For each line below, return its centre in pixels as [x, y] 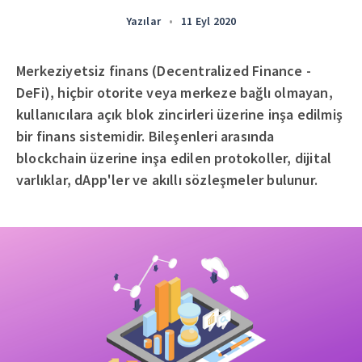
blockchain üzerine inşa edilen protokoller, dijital [174, 158]
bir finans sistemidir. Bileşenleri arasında [145, 136]
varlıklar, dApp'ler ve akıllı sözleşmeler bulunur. [167, 180]
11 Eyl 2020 [209, 21]
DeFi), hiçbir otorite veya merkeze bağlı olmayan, [175, 93]
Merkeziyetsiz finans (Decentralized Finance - [164, 71]
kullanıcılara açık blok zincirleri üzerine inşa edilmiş [180, 114]
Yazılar [143, 21]
